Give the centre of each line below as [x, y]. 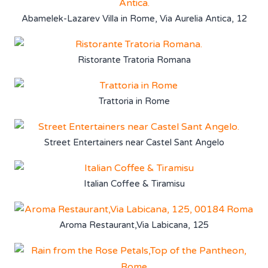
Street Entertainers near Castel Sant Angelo [134, 142]
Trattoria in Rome [134, 101]
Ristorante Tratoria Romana [134, 60]
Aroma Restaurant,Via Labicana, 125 [134, 225]
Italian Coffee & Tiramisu [134, 183]
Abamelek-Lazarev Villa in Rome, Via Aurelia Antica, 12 [134, 18]
